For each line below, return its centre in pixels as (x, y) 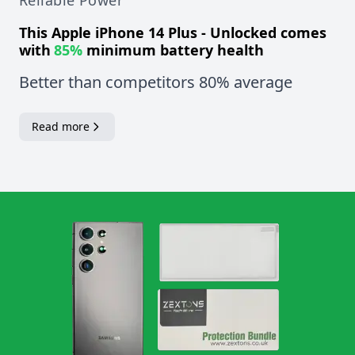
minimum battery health (173, 50)
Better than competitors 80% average (156, 82)
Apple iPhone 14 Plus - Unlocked (164, 33)
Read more (61, 127)
